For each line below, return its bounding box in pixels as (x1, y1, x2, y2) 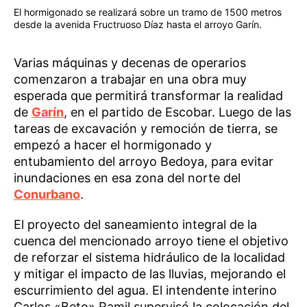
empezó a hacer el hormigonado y (14, 138, 212, 153)
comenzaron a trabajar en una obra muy (14, 72, 247, 87)
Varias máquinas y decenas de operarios (14, 56, 246, 71)
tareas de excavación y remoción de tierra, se (14, 121, 278, 136)
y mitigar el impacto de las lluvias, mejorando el (14, 267, 286, 282)
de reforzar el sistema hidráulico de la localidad (14, 250, 285, 265)
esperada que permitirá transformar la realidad (14, 88, 283, 103)
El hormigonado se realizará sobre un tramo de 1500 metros (14, 6, 282, 19)
